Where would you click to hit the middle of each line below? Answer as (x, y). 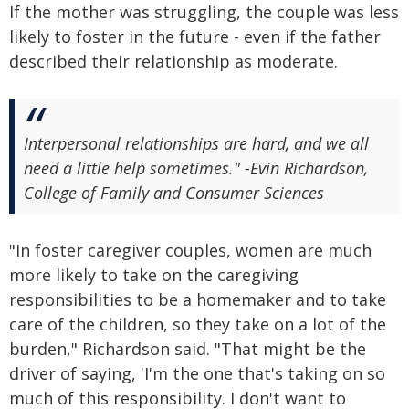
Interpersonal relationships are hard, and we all (196, 143)
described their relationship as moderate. (173, 61)
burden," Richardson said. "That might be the (188, 348)
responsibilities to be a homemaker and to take (198, 299)
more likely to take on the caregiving (154, 274)
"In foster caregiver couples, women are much (190, 250)
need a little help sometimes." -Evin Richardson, (196, 168)
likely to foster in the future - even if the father (195, 36)
